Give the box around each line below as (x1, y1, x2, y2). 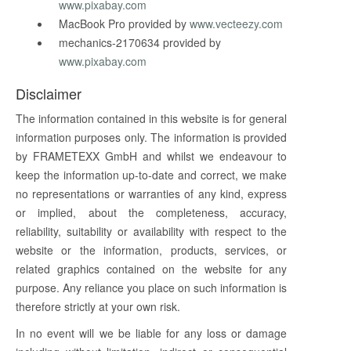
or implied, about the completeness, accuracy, (16, 204, 288, 221)
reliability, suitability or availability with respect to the (16, 223, 288, 240)
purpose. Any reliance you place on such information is (16, 280, 288, 296)
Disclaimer (16, 83, 81, 104)
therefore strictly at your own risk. (16, 299, 180, 315)
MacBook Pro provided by (59, 16, 190, 32)
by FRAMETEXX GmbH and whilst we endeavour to (16, 148, 288, 165)
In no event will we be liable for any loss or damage (16, 325, 288, 342)
